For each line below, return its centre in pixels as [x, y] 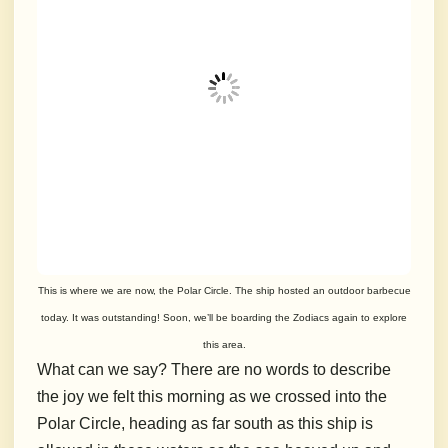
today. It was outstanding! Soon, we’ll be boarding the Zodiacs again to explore [224, 318]
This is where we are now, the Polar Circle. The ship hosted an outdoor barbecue [224, 291]
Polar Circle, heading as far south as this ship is [205, 424]
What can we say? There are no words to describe [214, 370]
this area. [224, 345]
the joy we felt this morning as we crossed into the [212, 397]
